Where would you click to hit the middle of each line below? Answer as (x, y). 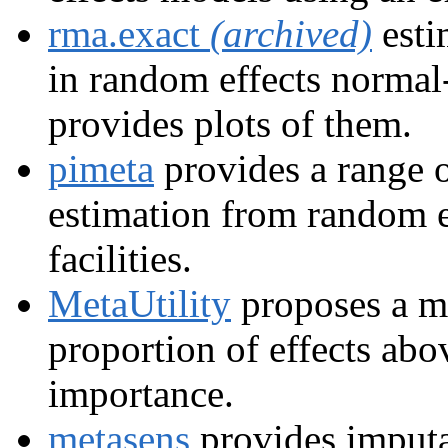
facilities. (120, 258)
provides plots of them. (230, 123)
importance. (141, 393)
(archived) (291, 33)
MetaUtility (139, 303)
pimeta (101, 168)
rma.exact (129, 33)
